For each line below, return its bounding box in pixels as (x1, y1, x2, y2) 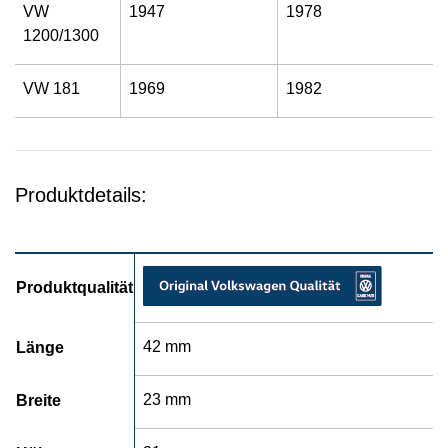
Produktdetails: (15, 183, 147, 206)
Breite (16, 391, 61, 409)
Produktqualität (16, 278, 133, 296)
